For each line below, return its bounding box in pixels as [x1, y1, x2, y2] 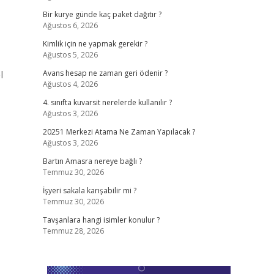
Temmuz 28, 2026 [42, 226, 104, 236]
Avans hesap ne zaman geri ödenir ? [42, 68, 168, 78]
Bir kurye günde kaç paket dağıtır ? [42, 9, 161, 20]
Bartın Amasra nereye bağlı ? [42, 156, 142, 166]
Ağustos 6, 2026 [42, 20, 98, 31]
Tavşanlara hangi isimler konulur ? [42, 215, 160, 225]
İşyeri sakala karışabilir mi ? [42, 185, 136, 196]
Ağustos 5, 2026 [42, 50, 98, 60]
